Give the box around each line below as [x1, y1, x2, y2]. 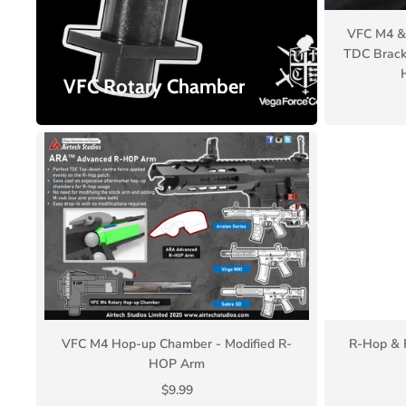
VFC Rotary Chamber [63, 74, 245, 100]
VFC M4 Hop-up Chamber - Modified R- [62, 334, 292, 353]
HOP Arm [149, 354, 205, 372]
